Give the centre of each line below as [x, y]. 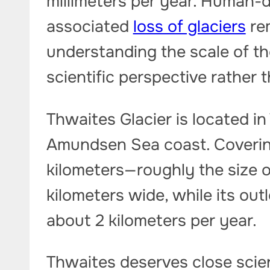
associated [89, 27]
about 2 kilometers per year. [151, 220]
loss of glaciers [189, 27]
